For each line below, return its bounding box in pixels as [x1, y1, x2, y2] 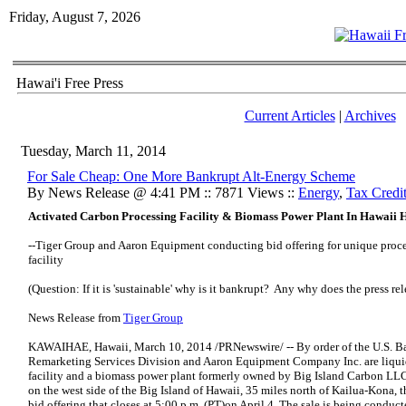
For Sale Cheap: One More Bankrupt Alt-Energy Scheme [27, 169, 355, 184]
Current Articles [244, 108, 335, 123]
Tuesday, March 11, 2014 [21, 143, 166, 159]
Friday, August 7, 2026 [9, 9, 140, 24]
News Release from [28, 311, 123, 324]
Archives [343, 108, 396, 123]
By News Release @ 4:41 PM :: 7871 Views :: [27, 185, 298, 200]
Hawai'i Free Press [16, 75, 123, 91]
